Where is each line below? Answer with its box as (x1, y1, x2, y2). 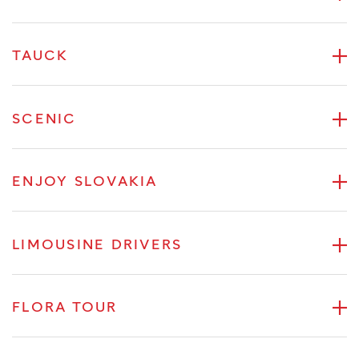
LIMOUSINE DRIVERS (12, 237, 183, 252)
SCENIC (12, 111, 77, 127)
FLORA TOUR (12, 301, 118, 316)
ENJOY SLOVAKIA (12, 175, 158, 190)
